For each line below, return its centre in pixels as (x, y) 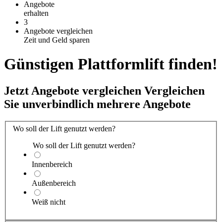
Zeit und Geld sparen (57, 40)
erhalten (36, 13)
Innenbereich (52, 165)
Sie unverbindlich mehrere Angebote (97, 104)
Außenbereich (54, 183)
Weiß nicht (49, 202)
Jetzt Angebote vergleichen (73, 90)
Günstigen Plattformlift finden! (111, 64)
